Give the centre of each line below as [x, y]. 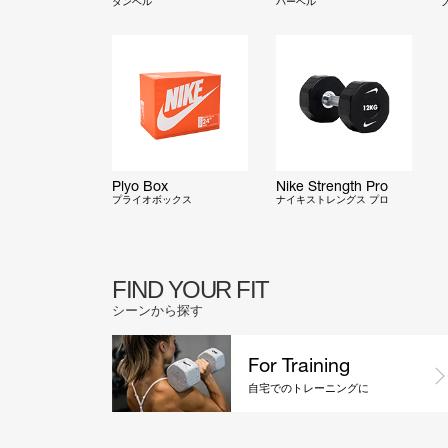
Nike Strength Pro [332, 186]
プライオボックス [152, 200]
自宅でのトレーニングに [309, 387]
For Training [299, 364]
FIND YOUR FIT [190, 290]
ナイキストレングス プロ [332, 200]
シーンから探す [157, 311]
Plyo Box [140, 186]
